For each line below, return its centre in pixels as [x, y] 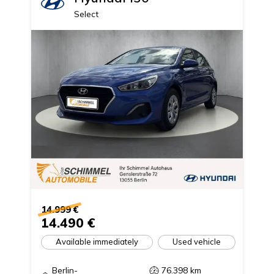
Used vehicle [196, 242]
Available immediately [97, 242]
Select [86, 14]
